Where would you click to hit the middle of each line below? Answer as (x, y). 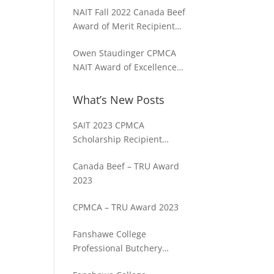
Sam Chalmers (103, 40)
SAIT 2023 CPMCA (109, 125)
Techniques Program (116, 262)
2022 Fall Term (103, 81)
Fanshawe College (110, 234)
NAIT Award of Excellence (125, 67)
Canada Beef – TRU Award (126, 166)
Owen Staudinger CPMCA (125, 53)
